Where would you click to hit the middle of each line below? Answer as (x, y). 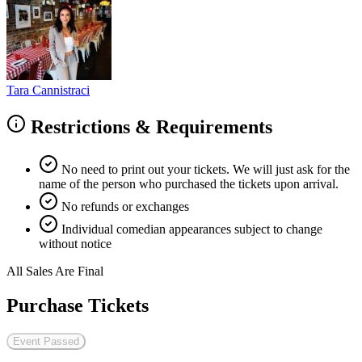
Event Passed (46, 342)
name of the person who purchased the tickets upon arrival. (189, 184)
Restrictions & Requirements (149, 127)
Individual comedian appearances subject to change (192, 229)
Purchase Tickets (78, 306)
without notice (75, 244)
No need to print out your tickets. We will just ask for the (206, 170)
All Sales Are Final (55, 271)
